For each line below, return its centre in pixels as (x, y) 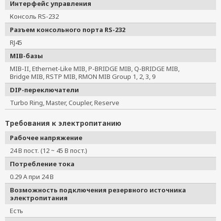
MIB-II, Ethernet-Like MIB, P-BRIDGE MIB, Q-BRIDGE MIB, (95, 69)
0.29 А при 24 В (32, 177)
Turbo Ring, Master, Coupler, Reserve (65, 103)
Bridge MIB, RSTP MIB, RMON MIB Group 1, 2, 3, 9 (83, 76)
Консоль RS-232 (37, 16)
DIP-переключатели (44, 90)
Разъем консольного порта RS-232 (68, 30)
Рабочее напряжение (46, 138)
